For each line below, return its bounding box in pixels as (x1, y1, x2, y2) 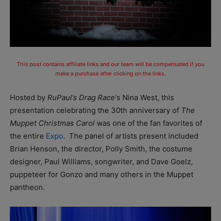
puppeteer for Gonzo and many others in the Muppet (10, 169, 193, 179)
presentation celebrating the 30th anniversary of (10, 105, 181, 115)
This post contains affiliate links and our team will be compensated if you (17, 60, 204, 68)
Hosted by (10, 92, 47, 102)
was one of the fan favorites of (95, 118, 202, 128)
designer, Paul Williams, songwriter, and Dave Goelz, (10, 156, 193, 166)
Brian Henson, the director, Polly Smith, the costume (10, 144, 192, 153)
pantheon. (10, 182, 45, 192)
